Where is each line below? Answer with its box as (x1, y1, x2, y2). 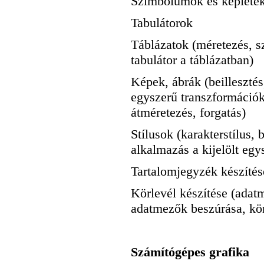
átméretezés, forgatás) (131, 105, 246, 120)
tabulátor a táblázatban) (131, 52, 253, 68)
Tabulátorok (131, 15, 193, 31)
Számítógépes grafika (131, 245, 249, 260)
